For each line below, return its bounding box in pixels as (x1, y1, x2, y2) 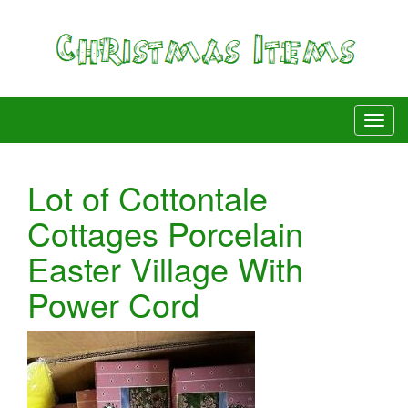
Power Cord (27, 280, 199, 327)
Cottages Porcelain (27, 209, 303, 256)
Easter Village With (27, 244, 303, 291)
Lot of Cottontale (27, 173, 268, 220)
